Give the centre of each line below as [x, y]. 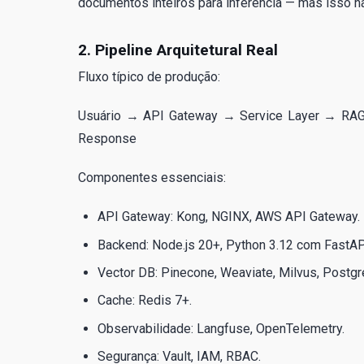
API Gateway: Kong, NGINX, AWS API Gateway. [229, 217]
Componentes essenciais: [152, 178]
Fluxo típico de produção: [149, 77]
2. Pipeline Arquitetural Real [178, 50]
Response [107, 139]
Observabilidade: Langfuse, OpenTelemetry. [221, 328]
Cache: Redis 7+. [145, 301]
